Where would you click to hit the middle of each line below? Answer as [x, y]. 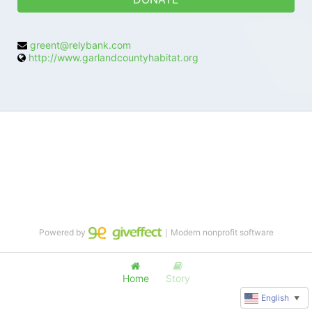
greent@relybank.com [80, 45]
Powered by [63, 233]
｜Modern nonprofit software [218, 233]
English [275, 298]
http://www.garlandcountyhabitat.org [114, 58]
